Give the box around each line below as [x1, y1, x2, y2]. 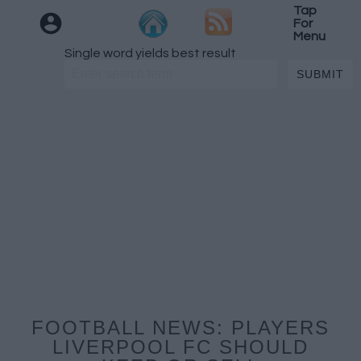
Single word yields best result [64, 47, 236, 60]
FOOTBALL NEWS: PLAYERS [31, 317, 330, 338]
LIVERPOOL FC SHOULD [52, 336, 309, 358]
